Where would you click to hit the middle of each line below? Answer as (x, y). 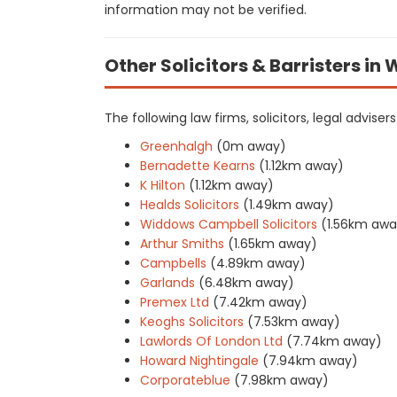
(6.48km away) (246, 283)
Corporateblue (185, 380)
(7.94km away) (310, 361)
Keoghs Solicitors (192, 322)
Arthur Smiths (182, 244)
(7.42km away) (260, 302)
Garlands (167, 283)
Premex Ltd (175, 302)
